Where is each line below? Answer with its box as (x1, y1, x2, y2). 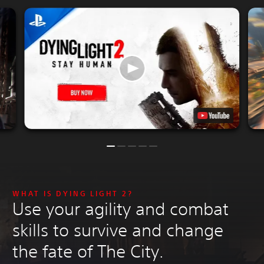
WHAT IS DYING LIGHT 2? (12, 188, 133, 198)
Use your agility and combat (12, 198, 229, 219)
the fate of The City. (12, 240, 164, 262)
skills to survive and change (12, 219, 223, 240)
